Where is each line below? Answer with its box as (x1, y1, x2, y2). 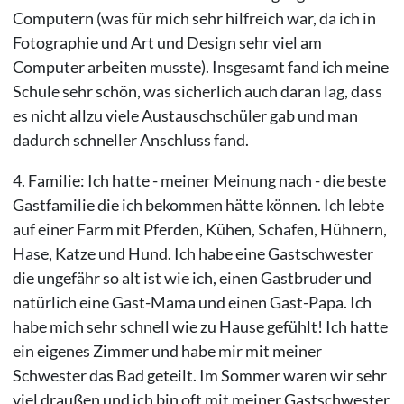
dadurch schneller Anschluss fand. (12, 129, 249, 150)
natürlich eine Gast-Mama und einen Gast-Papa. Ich (12, 291, 372, 312)
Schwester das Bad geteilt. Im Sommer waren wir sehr (12, 364, 387, 385)
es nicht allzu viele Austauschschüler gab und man (12, 105, 358, 125)
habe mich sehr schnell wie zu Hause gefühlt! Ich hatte (12, 316, 388, 336)
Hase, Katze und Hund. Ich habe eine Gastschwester (12, 243, 373, 263)
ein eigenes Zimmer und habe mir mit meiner (12, 340, 322, 361)
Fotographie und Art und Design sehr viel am (12, 32, 322, 52)
